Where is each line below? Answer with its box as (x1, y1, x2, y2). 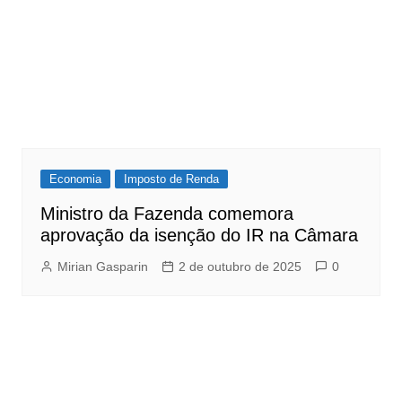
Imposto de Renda (123, 172, 219, 187)
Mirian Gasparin (57, 259, 148, 275)
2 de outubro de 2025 (178, 259, 301, 275)
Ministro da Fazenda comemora (39, 204, 293, 224)
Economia (48, 172, 101, 187)
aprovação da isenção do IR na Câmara (39, 225, 358, 246)
